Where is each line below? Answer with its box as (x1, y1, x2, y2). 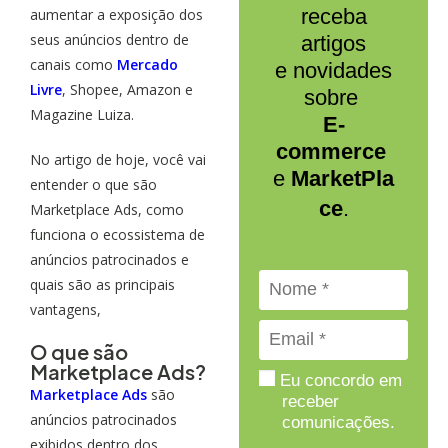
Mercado (117, 54, 178, 74)
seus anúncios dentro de (30, 29, 189, 49)
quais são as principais (30, 274, 175, 294)
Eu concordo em (275, 370, 403, 390)
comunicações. (281, 412, 395, 432)
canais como (30, 54, 117, 74)
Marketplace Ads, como (30, 199, 184, 219)
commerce (275, 138, 386, 164)
